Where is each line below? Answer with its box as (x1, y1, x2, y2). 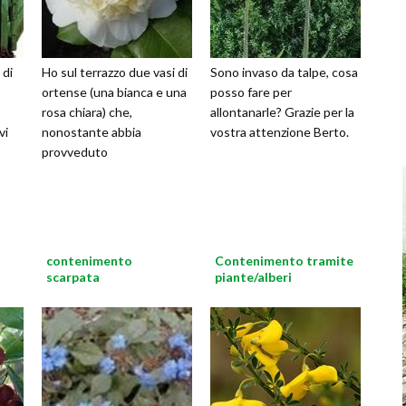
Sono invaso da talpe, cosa (210, 64, 358, 80)
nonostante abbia (42, 124, 141, 140)
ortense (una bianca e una (42, 84, 187, 100)
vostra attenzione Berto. (210, 124, 349, 140)
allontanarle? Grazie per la (210, 104, 354, 120)
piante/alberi (215, 269, 292, 285)
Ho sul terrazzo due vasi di (42, 64, 188, 80)
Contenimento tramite (215, 253, 353, 268)
